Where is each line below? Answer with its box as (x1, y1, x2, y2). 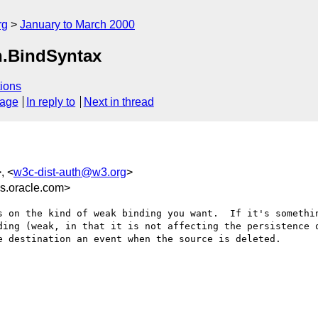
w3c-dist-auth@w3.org (13, 165, 126, 178)
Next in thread (83, 96, 154, 109)
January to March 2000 (20, 18, 135, 31)
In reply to (26, 96, 76, 109)
